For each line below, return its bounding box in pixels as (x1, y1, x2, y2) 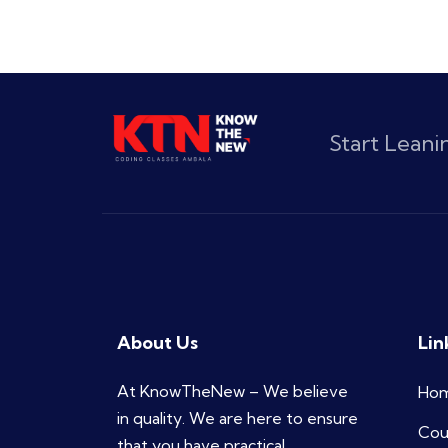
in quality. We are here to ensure (117, 407, 358, 428)
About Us (117, 330, 198, 354)
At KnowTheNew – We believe (117, 380, 348, 401)
